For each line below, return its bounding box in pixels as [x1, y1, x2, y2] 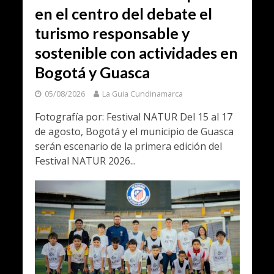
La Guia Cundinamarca [102, 88, 183, 99]
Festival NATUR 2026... [34, 154, 136, 168]
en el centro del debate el [34, 4, 212, 23]
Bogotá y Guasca [34, 62, 150, 81]
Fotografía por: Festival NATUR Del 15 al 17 [34, 109, 232, 124]
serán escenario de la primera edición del [34, 139, 222, 153]
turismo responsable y [34, 23, 190, 42]
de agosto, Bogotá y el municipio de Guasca [34, 124, 234, 138]
